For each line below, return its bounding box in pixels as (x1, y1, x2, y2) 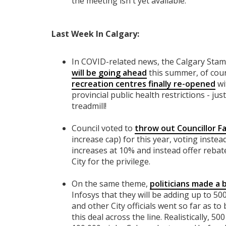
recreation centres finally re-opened (72, 78, 215, 90)
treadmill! (72, 100, 106, 112)
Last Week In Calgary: (51, 28, 139, 40)
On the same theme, (72, 178, 150, 190)
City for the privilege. (72, 156, 150, 167)
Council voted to (72, 123, 135, 134)
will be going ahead (72, 67, 147, 79)
